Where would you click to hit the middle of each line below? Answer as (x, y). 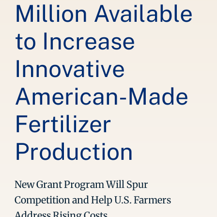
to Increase (75, 41)
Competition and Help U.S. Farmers (93, 200)
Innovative (70, 69)
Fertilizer (63, 124)
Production (74, 151)
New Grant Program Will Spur (81, 184)
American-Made (101, 96)
